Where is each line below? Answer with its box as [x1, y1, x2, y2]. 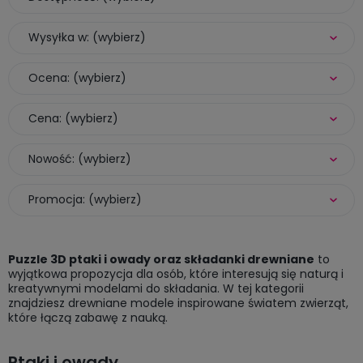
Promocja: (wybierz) [28, 190, 142, 207]
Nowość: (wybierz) [28, 150, 131, 167]
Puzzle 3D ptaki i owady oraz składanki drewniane [8, 250, 314, 267]
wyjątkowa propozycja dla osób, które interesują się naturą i [8, 265, 344, 282]
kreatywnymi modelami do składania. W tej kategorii [8, 280, 304, 297]
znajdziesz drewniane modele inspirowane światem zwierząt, [8, 294, 348, 311]
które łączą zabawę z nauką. [8, 309, 168, 326]
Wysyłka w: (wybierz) [28, 28, 146, 45]
